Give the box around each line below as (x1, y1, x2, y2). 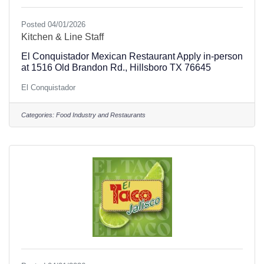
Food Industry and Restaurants (56, 111, 146, 118)
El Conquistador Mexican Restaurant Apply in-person (21, 51, 243, 61)
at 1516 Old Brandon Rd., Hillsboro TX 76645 (21, 62, 211, 72)
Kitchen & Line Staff (21, 31, 104, 42)
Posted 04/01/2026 (21, 19, 85, 29)
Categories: (21, 111, 54, 118)
